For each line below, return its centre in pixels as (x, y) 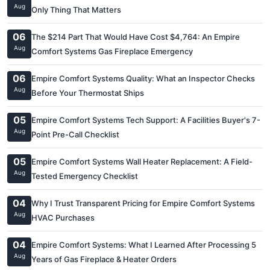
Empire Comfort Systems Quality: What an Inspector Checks (143, 78)
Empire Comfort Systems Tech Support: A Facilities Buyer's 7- (146, 120)
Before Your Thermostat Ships (88, 93)
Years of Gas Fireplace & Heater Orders (104, 259)
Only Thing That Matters (76, 10)
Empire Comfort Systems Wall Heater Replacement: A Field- (142, 162)
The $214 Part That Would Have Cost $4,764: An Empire (136, 37)
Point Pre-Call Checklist (75, 134)
